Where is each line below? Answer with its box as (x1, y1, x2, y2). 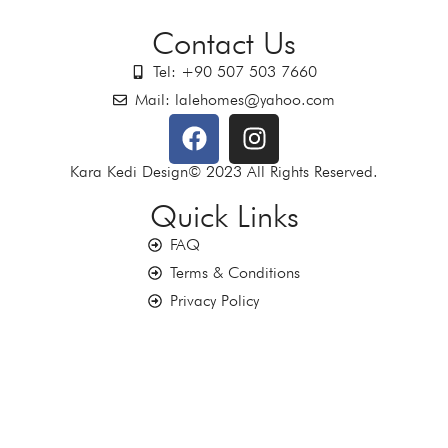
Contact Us (152, 23, 296, 61)
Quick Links (149, 196, 299, 234)
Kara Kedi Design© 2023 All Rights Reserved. (70, 161, 378, 181)
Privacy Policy (170, 290, 260, 310)
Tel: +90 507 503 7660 (153, 61, 318, 81)
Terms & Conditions (170, 262, 301, 282)
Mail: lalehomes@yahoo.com (135, 89, 336, 109)
